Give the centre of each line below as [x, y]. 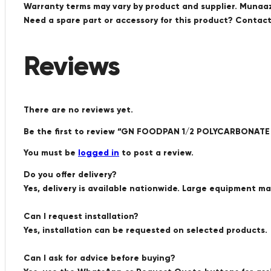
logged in [99, 152]
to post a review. [156, 152]
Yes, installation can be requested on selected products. [145, 230]
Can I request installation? [81, 216]
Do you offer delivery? [70, 174]
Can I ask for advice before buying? [100, 258]
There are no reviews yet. [78, 109]
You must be [51, 152]
